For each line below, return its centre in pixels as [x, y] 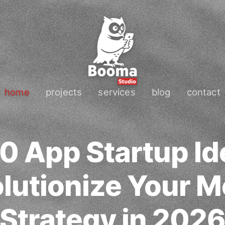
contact [203, 92]
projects [64, 92]
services [117, 92]
